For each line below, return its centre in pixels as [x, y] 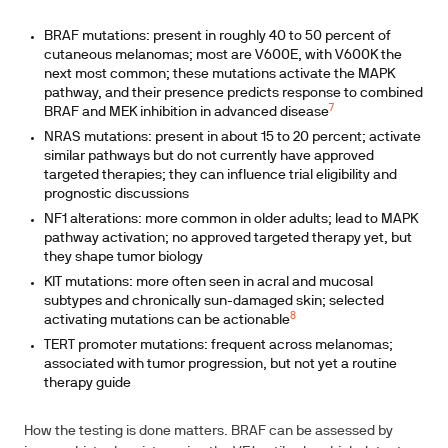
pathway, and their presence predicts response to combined [233, 93]
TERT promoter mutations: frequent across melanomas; [218, 345]
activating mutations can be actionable [167, 320]
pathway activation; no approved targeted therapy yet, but [228, 238]
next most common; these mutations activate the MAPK [219, 74]
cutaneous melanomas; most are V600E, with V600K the [223, 55]
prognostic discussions [116, 194]
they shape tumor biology [123, 257]
